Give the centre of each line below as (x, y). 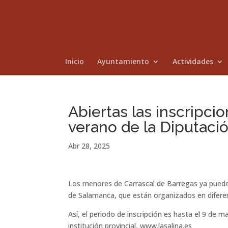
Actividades (193, 61)
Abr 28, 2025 (89, 146)
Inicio (74, 61)
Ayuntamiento (123, 61)
